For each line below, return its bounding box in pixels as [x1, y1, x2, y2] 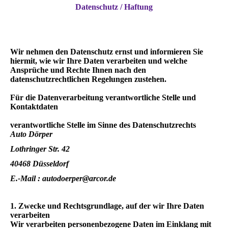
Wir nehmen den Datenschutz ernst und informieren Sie [10, 47, 203, 56]
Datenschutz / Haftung [75, 2, 153, 11]
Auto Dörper [10, 129, 52, 138]
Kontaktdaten [10, 102, 58, 111]
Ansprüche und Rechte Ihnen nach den [10, 65, 146, 74]
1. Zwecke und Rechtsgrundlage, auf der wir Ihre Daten [10, 202, 204, 211]
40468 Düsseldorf [10, 159, 69, 168]
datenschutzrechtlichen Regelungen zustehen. [10, 74, 166, 83]
